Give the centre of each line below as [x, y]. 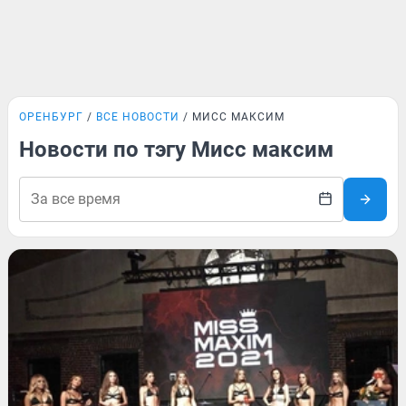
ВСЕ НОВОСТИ [138, 117]
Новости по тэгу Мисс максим [176, 150]
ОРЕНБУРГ [51, 117]
